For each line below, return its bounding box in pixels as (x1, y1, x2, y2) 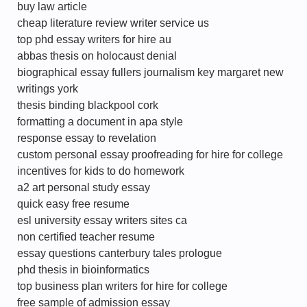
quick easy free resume (17, 198, 130, 210)
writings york (17, 83, 78, 95)
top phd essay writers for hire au (17, 34, 171, 45)
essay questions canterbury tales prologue (17, 247, 222, 259)
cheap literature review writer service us (17, 17, 209, 29)
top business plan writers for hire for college (17, 280, 228, 292)
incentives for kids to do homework (17, 165, 184, 177)
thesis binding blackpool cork (17, 99, 158, 111)
